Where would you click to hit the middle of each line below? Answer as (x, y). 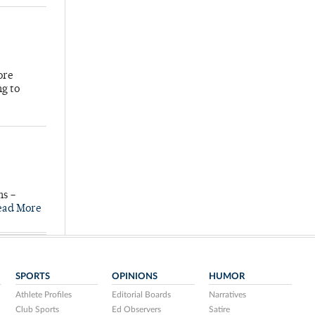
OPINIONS (135, 277)
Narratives (228, 295)
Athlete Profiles (43, 295)
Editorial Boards (142, 295)
